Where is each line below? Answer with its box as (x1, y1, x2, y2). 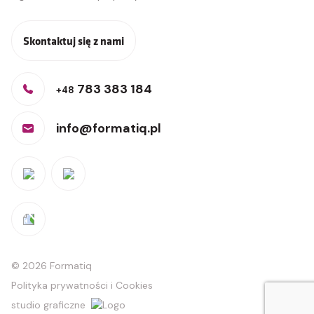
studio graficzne (11, 299, 86, 311)
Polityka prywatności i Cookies (11, 279, 153, 292)
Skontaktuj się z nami (23, 33, 124, 48)
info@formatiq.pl (56, 120, 161, 137)
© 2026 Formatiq (11, 259, 92, 272)
